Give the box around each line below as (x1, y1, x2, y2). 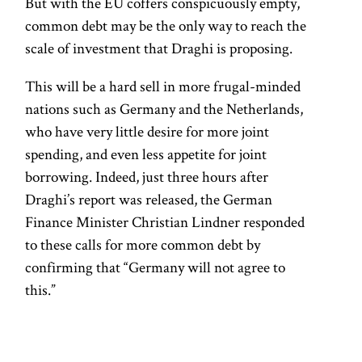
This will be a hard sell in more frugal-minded (25, 76, 301, 97)
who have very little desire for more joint (25, 121, 270, 142)
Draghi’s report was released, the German (25, 189, 273, 210)
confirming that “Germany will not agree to (25, 257, 286, 278)
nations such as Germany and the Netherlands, (25, 99, 304, 120)
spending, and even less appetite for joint (25, 144, 267, 165)
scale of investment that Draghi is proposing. (25, 38, 293, 59)
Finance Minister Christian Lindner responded (25, 212, 305, 233)
